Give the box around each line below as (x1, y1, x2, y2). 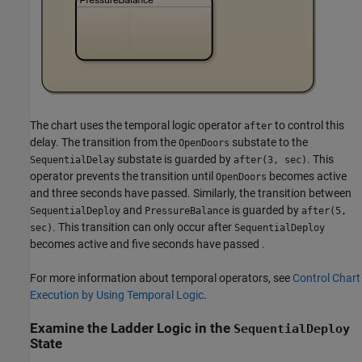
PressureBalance (145, 204, 229, 217)
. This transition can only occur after (53, 220, 234, 234)
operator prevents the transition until (30, 169, 216, 183)
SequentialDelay (30, 154, 115, 166)
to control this (272, 118, 344, 132)
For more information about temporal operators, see (30, 271, 293, 284)
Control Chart (293, 271, 360, 284)
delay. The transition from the (30, 135, 179, 149)
